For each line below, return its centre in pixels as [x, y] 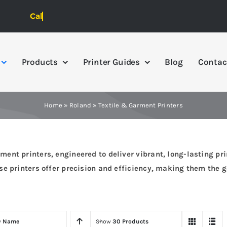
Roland [80, 105]
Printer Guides [111, 62]
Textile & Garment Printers [140, 105]
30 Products [131, 221]
